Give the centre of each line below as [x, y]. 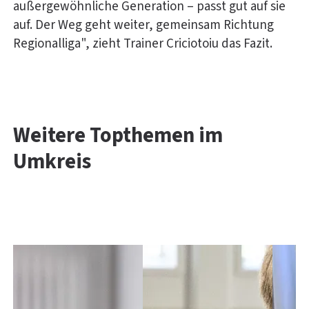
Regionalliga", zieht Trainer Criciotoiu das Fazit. [143, 44]
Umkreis [52, 162]
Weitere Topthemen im [118, 136]
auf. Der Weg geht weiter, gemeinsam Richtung [143, 26]
